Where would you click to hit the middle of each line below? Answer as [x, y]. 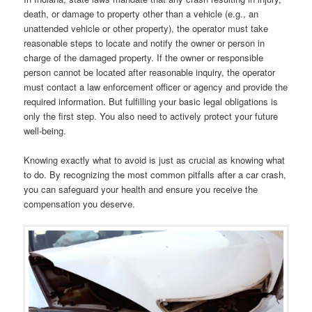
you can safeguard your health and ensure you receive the [141, 189]
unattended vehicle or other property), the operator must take [146, 28]
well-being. [45, 130]
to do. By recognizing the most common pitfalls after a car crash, [155, 174]
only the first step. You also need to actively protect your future [151, 116]
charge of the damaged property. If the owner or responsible [144, 57]
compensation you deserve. [80, 203]
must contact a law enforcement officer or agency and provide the [156, 86]
